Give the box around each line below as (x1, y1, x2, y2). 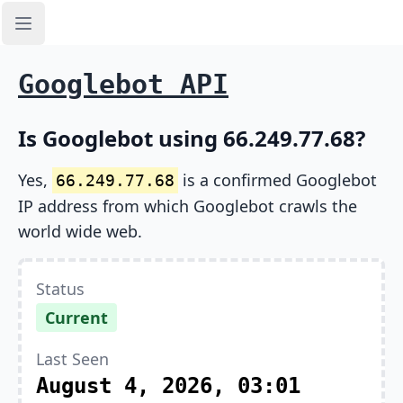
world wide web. (18, 220, 142, 242)
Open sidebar (22, 22, 115, 43)
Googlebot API (18, 68, 228, 100)
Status (36, 278, 85, 300)
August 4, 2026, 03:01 (36, 373, 300, 399)
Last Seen (36, 348, 109, 370)
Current (45, 307, 108, 328)
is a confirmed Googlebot (178, 169, 377, 191)
